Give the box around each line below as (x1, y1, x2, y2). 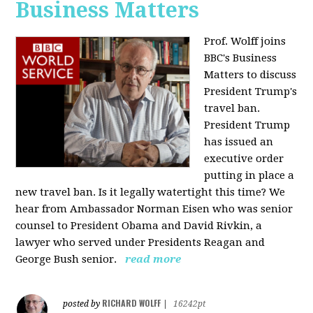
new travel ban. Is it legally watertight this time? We (15, 185, 286, 198)
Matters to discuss (204, 68, 297, 81)
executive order (204, 152, 284, 165)
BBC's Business (204, 51, 277, 64)
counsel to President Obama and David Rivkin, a (15, 219, 263, 232)
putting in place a (204, 168, 295, 182)
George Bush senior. (15, 252, 117, 265)
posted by (63, 298, 103, 309)
